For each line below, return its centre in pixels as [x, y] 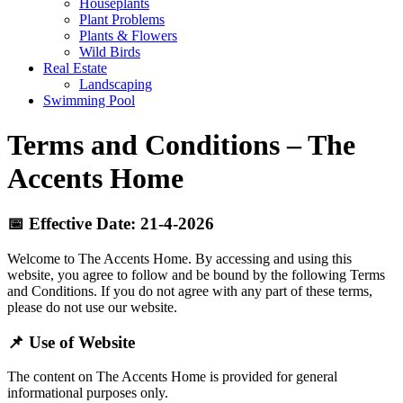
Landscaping [116, 85]
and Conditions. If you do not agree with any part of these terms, [190, 291]
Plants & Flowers [128, 36]
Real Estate [75, 68]
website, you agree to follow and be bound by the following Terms [196, 274]
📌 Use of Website [71, 342]
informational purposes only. [88, 393]
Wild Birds [110, 52]
